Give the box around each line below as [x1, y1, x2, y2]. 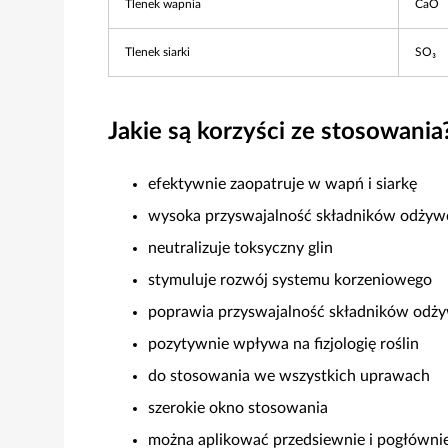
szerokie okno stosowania [148, 400, 328, 416]
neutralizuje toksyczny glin [148, 240, 333, 256]
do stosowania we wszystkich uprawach [148, 368, 430, 384]
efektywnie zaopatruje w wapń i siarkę [148, 176, 417, 192]
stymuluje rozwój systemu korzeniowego [148, 272, 432, 288]
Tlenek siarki [125, 46, 190, 58]
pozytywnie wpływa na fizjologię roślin [148, 336, 419, 352]
